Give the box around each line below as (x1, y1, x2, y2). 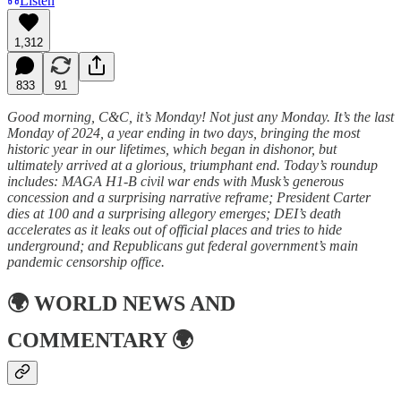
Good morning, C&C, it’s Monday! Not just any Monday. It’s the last (7, 108, 394, 124)
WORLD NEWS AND (34, 292, 235, 316)
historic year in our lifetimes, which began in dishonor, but (7, 141, 337, 157)
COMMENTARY (7, 328, 166, 353)
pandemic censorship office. (7, 253, 165, 269)
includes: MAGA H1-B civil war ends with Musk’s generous (7, 173, 344, 189)
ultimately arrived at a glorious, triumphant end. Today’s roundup (7, 157, 378, 173)
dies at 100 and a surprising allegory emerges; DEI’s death (7, 205, 341, 221)
